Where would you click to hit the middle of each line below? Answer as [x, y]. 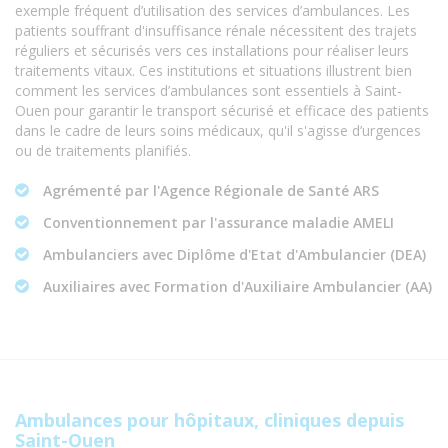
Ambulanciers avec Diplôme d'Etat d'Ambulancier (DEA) [232, 255]
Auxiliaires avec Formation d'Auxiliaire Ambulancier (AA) [235, 287]
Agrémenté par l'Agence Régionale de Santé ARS [209, 191]
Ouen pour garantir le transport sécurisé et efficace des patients [222, 111]
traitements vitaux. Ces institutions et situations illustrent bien [213, 71]
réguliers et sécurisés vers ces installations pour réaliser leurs [212, 51]
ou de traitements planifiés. [103, 151]
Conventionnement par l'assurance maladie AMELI [216, 223]
